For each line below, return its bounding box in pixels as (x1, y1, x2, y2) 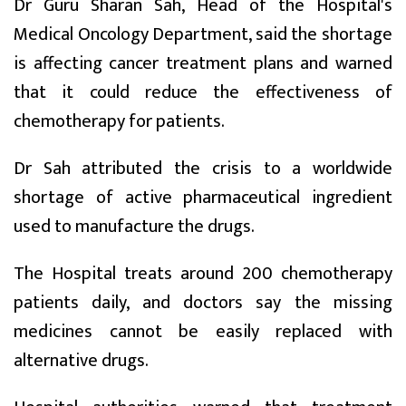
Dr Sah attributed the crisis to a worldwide (14, 152, 392, 184)
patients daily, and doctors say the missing (14, 286, 392, 318)
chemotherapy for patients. (14, 105, 225, 137)
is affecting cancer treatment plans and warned (14, 47, 392, 79)
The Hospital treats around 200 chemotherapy (14, 257, 392, 289)
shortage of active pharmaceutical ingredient (14, 181, 392, 213)
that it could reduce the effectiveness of (14, 76, 392, 108)
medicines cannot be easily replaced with (14, 315, 392, 347)
